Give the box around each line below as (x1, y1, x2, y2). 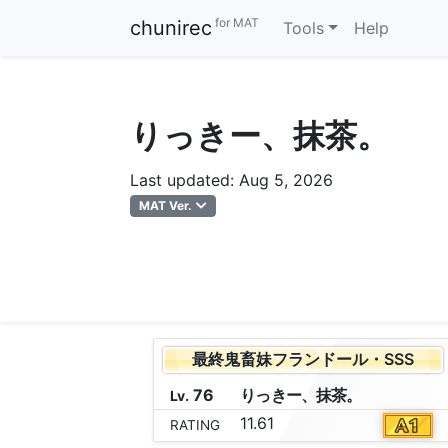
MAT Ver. (139, 198, 193, 213)
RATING (169, 417, 220, 434)
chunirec (130, 16, 212, 40)
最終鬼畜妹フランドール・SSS (191, 349, 414, 370)
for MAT (212, 15, 259, 31)
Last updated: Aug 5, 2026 (130, 170, 333, 190)
